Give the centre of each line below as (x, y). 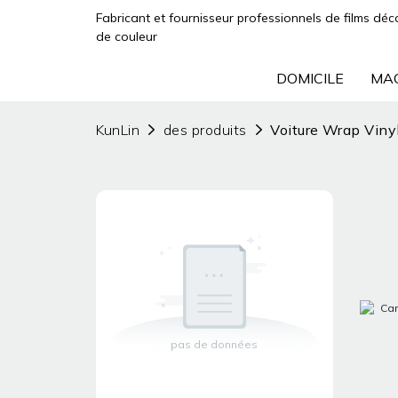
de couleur (126, 36)
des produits (205, 130)
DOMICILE (310, 78)
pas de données (215, 344)
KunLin (118, 130)
